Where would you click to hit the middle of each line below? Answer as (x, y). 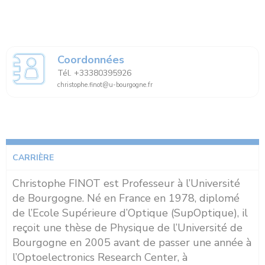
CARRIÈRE (33, 157)
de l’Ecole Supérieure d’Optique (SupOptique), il (130, 213)
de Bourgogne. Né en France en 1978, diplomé (126, 198)
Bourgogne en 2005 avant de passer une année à (132, 242)
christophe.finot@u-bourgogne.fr (105, 85)
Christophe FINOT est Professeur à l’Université (126, 183)
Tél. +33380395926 (95, 73)
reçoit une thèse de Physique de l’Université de (127, 227)
